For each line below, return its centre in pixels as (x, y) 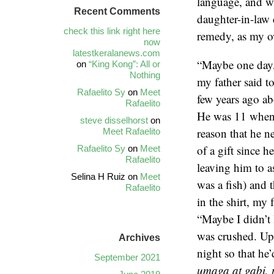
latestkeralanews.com (117, 53)
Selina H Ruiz (98, 176)
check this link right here (112, 31)
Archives (139, 238)
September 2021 (127, 257)
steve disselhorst (114, 120)
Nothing (145, 75)
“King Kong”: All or (124, 64)
